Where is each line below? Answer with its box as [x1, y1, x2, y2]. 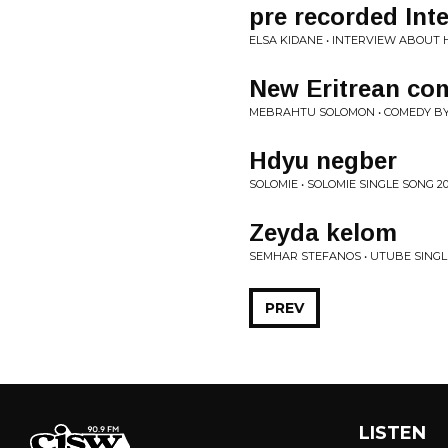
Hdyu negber [249, 147, 397, 174]
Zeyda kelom [249, 219, 397, 246]
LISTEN [358, 422, 426, 444]
